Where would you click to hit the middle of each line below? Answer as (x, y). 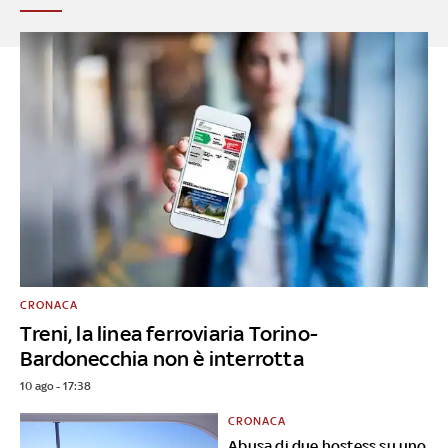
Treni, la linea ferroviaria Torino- (168, 333)
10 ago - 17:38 (55, 385)
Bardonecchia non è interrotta (161, 358)
